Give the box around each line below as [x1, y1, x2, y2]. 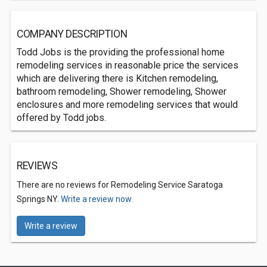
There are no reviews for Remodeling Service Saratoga [17, 180, 223, 190]
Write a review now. [61, 194, 133, 204]
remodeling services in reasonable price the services [17, 60, 238, 71]
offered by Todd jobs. [17, 112, 106, 123]
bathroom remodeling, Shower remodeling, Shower [17, 86, 226, 97]
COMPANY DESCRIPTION [17, 28, 128, 40]
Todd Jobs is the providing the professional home [17, 46, 225, 58]
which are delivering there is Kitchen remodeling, [17, 73, 218, 84]
